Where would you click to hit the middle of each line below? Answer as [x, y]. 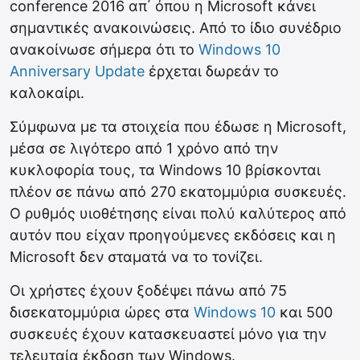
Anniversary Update [77, 71]
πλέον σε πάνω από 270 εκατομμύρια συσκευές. [178, 192]
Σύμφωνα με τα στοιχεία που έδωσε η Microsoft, [178, 127]
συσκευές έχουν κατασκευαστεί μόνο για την [168, 334]
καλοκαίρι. [47, 93]
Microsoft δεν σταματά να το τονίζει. [136, 257]
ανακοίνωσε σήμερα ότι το [104, 49]
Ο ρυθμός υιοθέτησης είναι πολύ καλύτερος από [178, 213]
